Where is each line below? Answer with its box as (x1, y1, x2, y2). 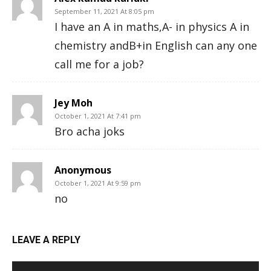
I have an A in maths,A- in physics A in (54, 19, 249, 34)
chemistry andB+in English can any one (54, 38, 257, 53)
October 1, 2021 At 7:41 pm (54, 111, 141, 120)
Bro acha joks (54, 124, 125, 139)
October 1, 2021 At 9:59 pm (54, 178, 141, 188)
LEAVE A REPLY (12, 234, 80, 246)
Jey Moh (54, 96, 93, 109)
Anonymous (54, 163, 111, 177)
